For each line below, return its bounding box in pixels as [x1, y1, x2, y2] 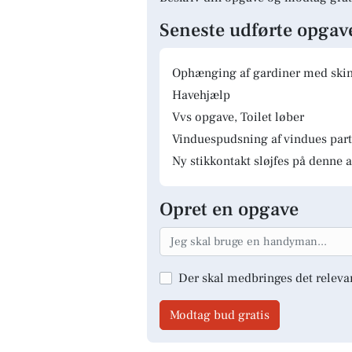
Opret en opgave [159, 197, 299, 222]
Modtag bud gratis [170, 306, 269, 323]
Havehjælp [172, 87, 230, 103]
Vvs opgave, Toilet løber [172, 109, 304, 125]
